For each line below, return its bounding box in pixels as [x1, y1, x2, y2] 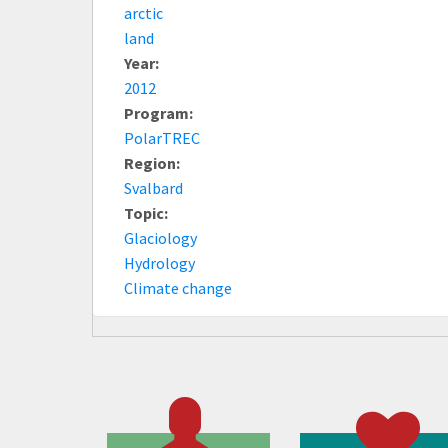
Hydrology [124, 252, 195, 273]
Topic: [124, 202, 171, 223]
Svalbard [124, 177, 183, 198]
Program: [124, 102, 196, 123]
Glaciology [124, 227, 197, 248]
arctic [124, 2, 163, 23]
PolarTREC [124, 127, 200, 148]
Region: [124, 152, 183, 173]
